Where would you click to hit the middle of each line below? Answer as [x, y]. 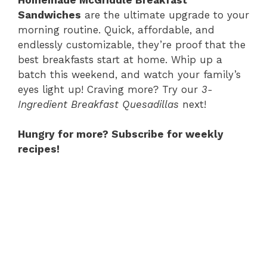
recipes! [39, 149]
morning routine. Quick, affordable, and [116, 30]
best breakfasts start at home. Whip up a [120, 59]
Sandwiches [49, 15]
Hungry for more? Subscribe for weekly [121, 134]
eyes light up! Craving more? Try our [110, 89]
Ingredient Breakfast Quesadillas [98, 104]
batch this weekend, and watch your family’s [129, 74]
